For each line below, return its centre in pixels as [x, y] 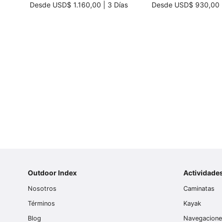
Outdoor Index [52, 173]
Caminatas [199, 189]
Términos [41, 204]
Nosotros [42, 189]
